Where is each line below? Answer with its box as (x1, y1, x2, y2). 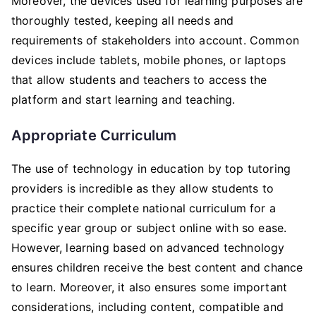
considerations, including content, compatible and (11, 300, 284, 314)
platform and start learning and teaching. (11, 92, 236, 107)
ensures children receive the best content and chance (11, 260, 303, 274)
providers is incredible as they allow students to (11, 181, 274, 195)
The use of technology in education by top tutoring (11, 162, 291, 176)
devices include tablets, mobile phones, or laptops (11, 53, 286, 67)
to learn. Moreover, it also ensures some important (11, 280, 288, 294)
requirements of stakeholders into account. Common (11, 33, 299, 47)
